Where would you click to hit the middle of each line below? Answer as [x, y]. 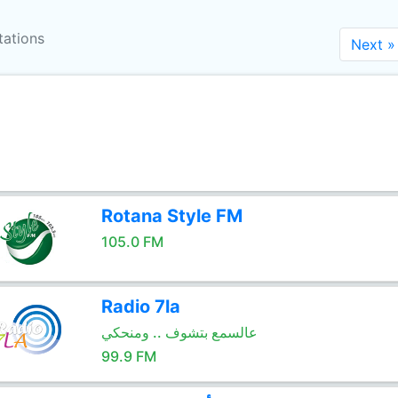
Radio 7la [140, 306]
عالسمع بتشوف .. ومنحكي [179, 332]
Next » [373, 44]
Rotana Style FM [171, 216]
